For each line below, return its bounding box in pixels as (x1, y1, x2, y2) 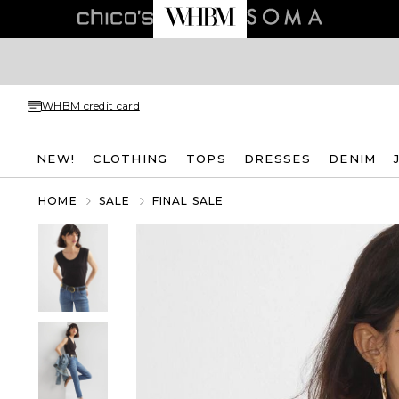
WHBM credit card (42, 99, 140, 112)
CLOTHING (93, 151, 168, 166)
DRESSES (243, 151, 311, 166)
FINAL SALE (151, 194, 224, 208)
